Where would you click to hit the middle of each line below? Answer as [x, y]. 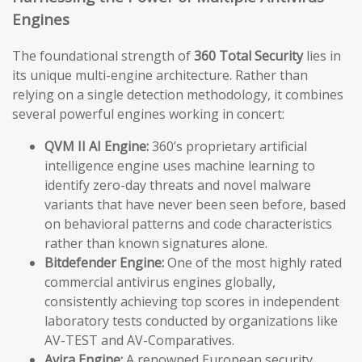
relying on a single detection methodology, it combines [178, 95]
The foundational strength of [103, 56]
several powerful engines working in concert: [148, 114]
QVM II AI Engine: [97, 147]
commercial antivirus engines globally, [160, 282]
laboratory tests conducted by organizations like [191, 321]
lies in [322, 56]
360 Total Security [248, 56]
